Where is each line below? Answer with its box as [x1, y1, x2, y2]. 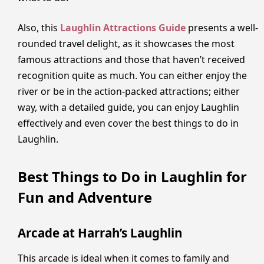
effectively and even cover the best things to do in [18, 117, 239, 130]
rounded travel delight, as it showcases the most [18, 37, 235, 51]
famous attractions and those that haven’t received [18, 53, 245, 67]
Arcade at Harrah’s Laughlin [18, 225, 182, 242]
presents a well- [186, 21, 258, 35]
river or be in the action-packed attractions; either [18, 85, 240, 98]
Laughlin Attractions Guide [60, 21, 186, 35]
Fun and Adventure [18, 187, 152, 207]
